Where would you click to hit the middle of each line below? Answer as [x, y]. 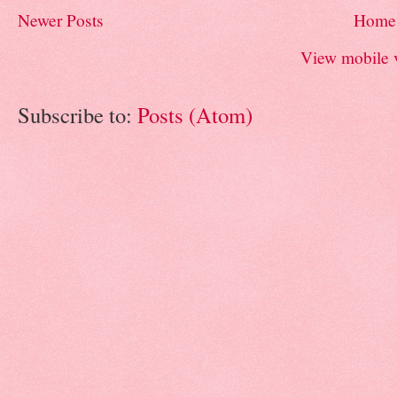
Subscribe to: [78, 114]
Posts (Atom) [195, 114]
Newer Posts [61, 20]
